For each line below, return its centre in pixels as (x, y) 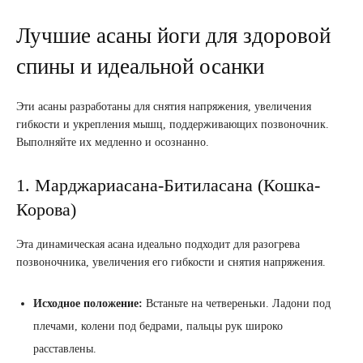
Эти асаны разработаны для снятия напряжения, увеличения (164, 107)
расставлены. (65, 349)
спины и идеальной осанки (140, 67)
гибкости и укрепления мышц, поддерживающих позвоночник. (173, 125)
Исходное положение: (88, 304)
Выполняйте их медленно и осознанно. (113, 143)
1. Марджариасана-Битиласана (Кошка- (168, 186)
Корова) (46, 210)
